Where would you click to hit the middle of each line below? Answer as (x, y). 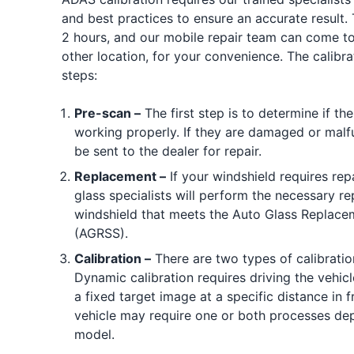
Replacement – (120, 176)
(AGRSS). (101, 233)
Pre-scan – (107, 113)
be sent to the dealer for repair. (168, 151)
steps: (79, 75)
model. (94, 334)
